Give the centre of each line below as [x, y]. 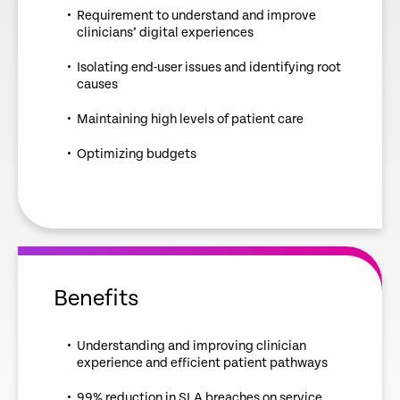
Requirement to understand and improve [196, 16]
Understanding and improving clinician [192, 346]
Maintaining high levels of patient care [190, 120]
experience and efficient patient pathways [202, 363]
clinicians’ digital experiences [165, 33]
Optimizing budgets [137, 154]
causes [97, 85]
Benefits [96, 299]
